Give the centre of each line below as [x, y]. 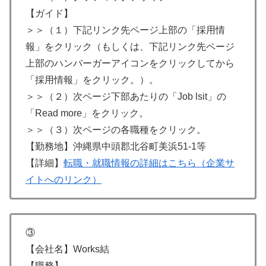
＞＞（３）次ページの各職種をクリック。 [116, 130]
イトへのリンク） [64, 180]
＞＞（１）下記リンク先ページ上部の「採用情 [125, 30]
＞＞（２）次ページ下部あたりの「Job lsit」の [126, 97]
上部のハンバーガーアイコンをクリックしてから [130, 64]
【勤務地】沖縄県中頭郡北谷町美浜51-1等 [116, 147]
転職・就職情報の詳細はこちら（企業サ [149, 163]
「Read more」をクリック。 [87, 113]
